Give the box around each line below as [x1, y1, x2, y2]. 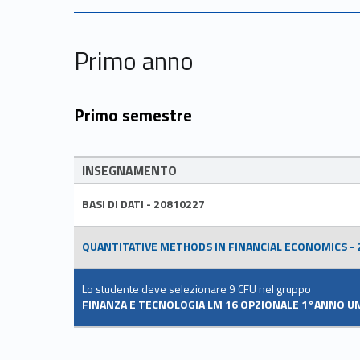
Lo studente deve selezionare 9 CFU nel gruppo [82, 280, 311, 298]
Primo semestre [74, 102, 192, 129]
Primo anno [74, 42, 194, 80]
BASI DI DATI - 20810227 [82, 195, 205, 213]
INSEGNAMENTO [82, 161, 177, 181]
